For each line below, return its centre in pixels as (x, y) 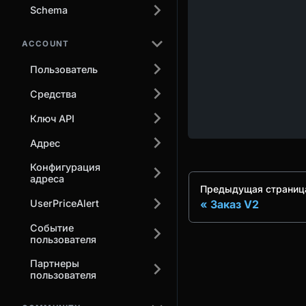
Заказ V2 (235, 204)
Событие (52, 227)
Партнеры (55, 264)
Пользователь (64, 69)
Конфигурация (65, 167)
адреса (47, 179)
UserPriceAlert (65, 203)
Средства (53, 94)
